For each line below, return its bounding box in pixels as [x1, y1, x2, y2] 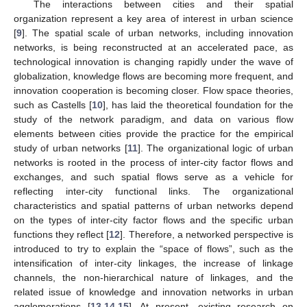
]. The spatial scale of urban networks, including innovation [22, 27, 293, 38]
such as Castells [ [14, 99, 92, 110]
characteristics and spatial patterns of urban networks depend [14, 199, 293, 211]
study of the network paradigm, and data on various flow [14, 113, 293, 125]
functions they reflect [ [14, 228, 110, 240]
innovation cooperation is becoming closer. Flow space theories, [14, 84, 293, 96]
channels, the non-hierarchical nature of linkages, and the [14, 271, 293, 283]
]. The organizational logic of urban [137, 142, 294, 153]
